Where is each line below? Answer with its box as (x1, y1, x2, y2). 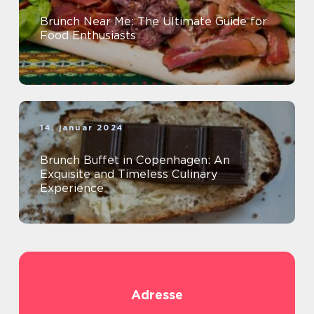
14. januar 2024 (40, 123, 123, 132)
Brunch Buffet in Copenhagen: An (40, 153, 230, 167)
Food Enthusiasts (40, 29, 136, 42)
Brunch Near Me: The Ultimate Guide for (40, 15, 267, 28)
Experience (40, 182, 104, 195)
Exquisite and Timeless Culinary (40, 168, 217, 181)
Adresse (131, 287, 183, 302)
